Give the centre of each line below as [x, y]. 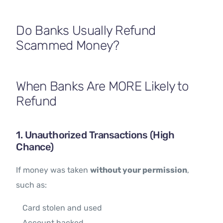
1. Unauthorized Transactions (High [95, 135]
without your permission [139, 170]
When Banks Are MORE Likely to [103, 87]
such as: [32, 185]
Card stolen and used [62, 208]
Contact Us [39, 10]
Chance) [35, 147]
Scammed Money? [68, 46]
